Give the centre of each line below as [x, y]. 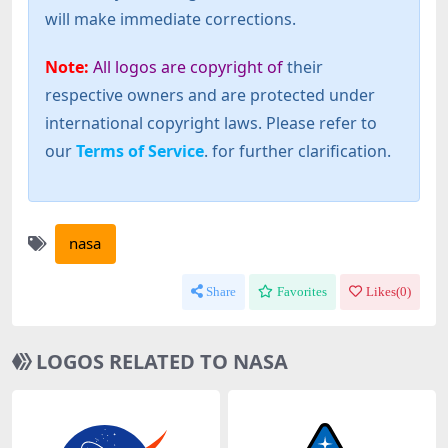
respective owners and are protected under [210, 94]
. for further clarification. [297, 150]
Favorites [302, 292]
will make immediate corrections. [170, 18]
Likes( [383, 292]
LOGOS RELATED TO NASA [162, 362]
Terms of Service [140, 150]
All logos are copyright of [188, 66]
